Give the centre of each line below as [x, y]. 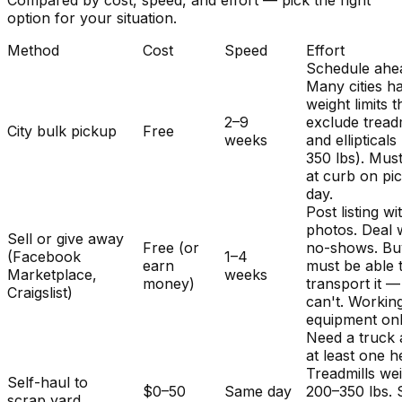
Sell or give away [66, 239]
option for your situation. [92, 18]
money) [169, 284]
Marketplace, [52, 275]
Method [33, 51]
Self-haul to [48, 383]
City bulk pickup [62, 131]
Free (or [171, 248]
